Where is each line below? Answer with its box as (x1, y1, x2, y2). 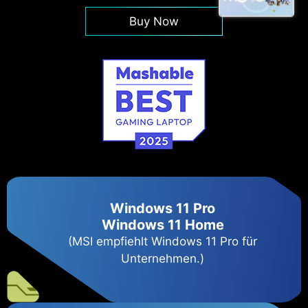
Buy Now (129, 14, 179, 29)
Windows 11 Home (101, 216, 224, 233)
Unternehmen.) (121, 251, 205, 265)
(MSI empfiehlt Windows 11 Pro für (68, 234, 258, 248)
